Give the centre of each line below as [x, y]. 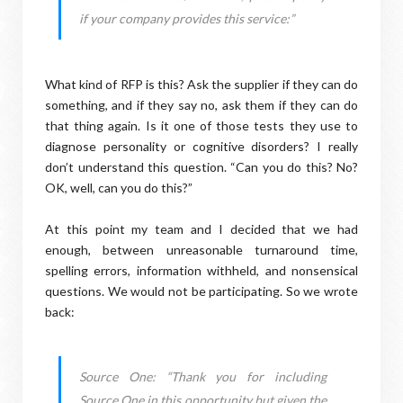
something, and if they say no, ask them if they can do [201, 105]
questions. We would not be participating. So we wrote [201, 291]
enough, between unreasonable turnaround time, [201, 250]
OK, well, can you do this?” [119, 188]
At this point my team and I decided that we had [201, 229]
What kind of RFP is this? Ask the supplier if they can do [201, 84]
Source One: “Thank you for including [203, 376]
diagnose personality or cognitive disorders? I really [201, 146]
